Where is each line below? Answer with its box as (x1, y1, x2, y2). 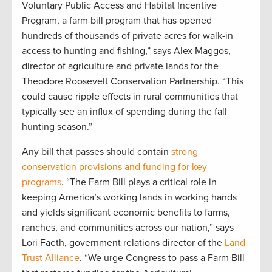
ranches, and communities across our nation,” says (22, 222, 234, 234)
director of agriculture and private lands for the (22, 60, 219, 73)
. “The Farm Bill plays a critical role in (61, 176, 217, 189)
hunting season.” (22, 121, 92, 134)
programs (22, 176, 61, 189)
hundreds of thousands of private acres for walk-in (22, 30, 233, 42)
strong (171, 146, 198, 158)
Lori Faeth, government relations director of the (22, 237, 225, 250)
